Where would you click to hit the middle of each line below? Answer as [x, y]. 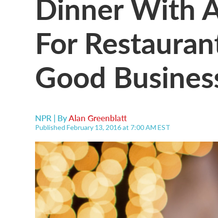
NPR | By [52, 118]
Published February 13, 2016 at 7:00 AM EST [103, 127]
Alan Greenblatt [98, 118]
